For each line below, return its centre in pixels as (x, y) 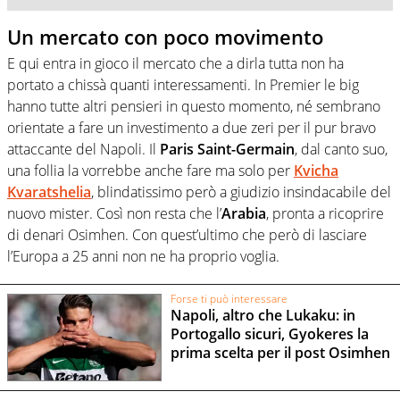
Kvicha (316, 171)
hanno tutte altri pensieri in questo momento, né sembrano (194, 107)
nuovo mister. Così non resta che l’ (114, 214)
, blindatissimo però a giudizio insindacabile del (241, 192)
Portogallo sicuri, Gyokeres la (269, 334)
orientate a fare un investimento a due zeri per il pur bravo (192, 128)
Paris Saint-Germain (227, 150)
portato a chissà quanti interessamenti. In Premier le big (183, 85)
